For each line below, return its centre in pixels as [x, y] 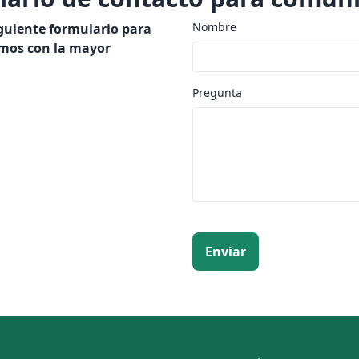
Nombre [214, 27]
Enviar [226, 252]
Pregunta [217, 93]
